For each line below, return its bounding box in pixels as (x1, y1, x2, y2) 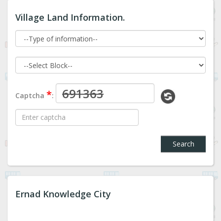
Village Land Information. (15, 11, 125, 24)
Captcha (15, 90, 46, 100)
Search (172, 139, 194, 148)
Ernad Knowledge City (15, 187, 111, 200)
